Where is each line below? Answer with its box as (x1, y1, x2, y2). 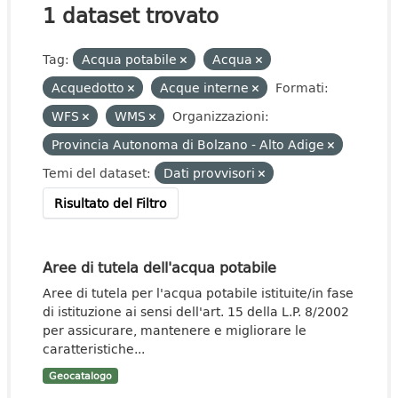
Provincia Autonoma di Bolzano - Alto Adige (52, 135, 328, 154)
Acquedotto (52, 78, 128, 97)
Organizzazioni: (172, 107, 269, 125)
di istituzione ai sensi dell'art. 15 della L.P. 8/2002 (43, 302, 349, 321)
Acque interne (160, 78, 252, 97)
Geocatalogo (48, 369, 112, 383)
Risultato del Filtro (54, 194, 167, 212)
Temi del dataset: (43, 163, 151, 182)
